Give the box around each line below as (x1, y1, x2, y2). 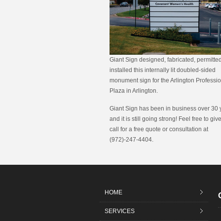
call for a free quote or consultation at (110, 126, 208, 133)
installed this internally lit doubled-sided (110, 67, 216, 74)
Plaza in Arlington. (110, 87, 158, 95)
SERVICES (105, 208, 135, 215)
